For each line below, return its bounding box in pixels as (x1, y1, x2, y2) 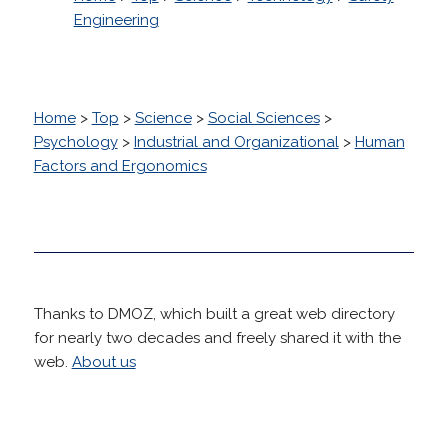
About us (71, 352, 136, 371)
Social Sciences (207, 108, 320, 127)
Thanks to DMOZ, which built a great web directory (33, 304, 395, 323)
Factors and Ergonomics (33, 156, 207, 175)
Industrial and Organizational (133, 132, 339, 151)
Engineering (73, 10, 159, 29)
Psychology (33, 132, 118, 151)
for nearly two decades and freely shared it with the (33, 328, 401, 347)
